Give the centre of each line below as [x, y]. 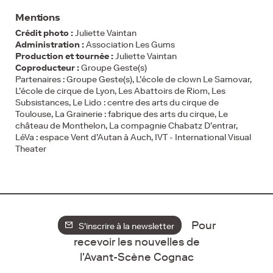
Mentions [38, 17]
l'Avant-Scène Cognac [136, 257]
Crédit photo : [44, 33]
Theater [31, 149]
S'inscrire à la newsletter [124, 226]
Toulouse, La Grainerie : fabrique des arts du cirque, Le [122, 114]
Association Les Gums [129, 44]
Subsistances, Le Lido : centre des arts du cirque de [117, 102]
